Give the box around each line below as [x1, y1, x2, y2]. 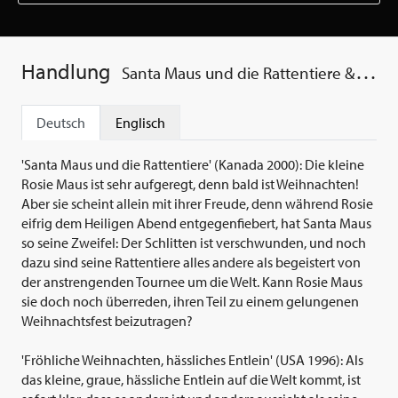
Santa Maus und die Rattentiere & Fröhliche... [121, 62, 355, 84]
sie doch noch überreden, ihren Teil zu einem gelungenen [21, 292, 359, 311]
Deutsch [36, 114, 85, 132]
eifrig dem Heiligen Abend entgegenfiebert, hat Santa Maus [21, 214, 371, 233]
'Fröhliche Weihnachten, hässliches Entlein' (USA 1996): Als [21, 351, 363, 370]
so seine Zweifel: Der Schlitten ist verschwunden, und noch [21, 234, 366, 252]
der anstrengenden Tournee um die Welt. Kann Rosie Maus [21, 273, 362, 291]
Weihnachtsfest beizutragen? [21, 312, 193, 330]
